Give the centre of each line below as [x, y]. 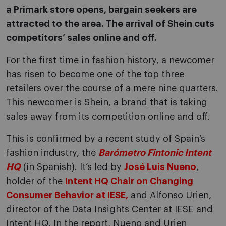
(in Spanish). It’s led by [72, 167]
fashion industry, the [52, 153]
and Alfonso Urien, [170, 195]
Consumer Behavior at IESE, [67, 195]
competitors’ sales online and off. [81, 38]
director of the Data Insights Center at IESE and [109, 210]
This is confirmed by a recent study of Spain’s [106, 139]
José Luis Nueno [160, 167]
